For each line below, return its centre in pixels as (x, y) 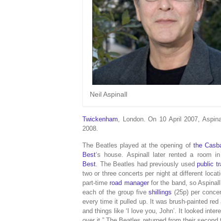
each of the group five (116, 192)
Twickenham (100, 119)
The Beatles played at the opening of (138, 145)
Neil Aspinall (108, 94)
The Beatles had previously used (147, 164)
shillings (160, 192)
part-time (96, 183)
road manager (129, 183)
